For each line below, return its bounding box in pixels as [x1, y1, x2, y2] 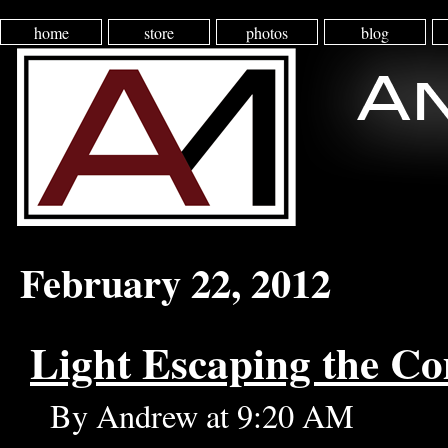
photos [246, 22, 288, 44]
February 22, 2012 [20, 253, 331, 313]
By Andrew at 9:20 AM [50, 394, 354, 438]
